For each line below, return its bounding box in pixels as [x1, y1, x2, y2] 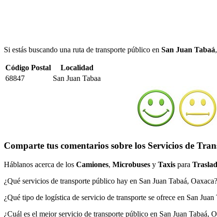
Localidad [60, 63, 93, 72]
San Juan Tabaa [53, 74, 101, 82]
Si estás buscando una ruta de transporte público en [4, 45, 161, 54]
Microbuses [112, 160, 150, 169]
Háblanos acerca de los [4, 160, 76, 169]
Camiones [76, 160, 108, 169]
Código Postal [5, 63, 51, 72]
